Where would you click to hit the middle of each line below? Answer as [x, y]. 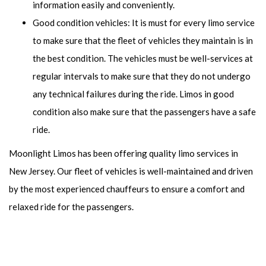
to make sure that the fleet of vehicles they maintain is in [143, 40]
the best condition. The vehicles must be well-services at [143, 58]
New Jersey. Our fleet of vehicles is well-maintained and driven [131, 171]
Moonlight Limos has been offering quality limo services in [123, 153]
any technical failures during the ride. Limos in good [133, 94]
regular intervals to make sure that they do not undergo [142, 76]
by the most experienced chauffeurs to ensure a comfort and [127, 189]
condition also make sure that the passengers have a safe [144, 112]
